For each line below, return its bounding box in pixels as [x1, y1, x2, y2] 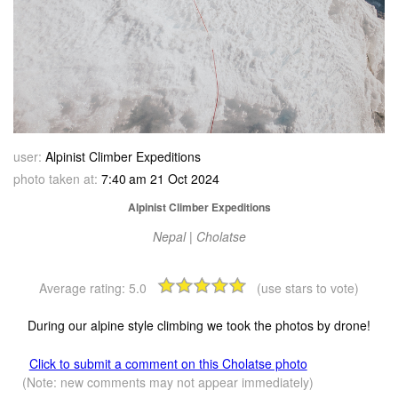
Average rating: [39, 279, 129, 298]
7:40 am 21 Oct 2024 [98, 170, 220, 188]
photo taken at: [13, 170, 99, 188]
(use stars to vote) [257, 279, 359, 298]
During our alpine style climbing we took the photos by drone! [28, 316, 370, 335]
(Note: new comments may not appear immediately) [22, 373, 314, 392]
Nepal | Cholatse [152, 227, 246, 246]
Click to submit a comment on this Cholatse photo [28, 354, 307, 373]
